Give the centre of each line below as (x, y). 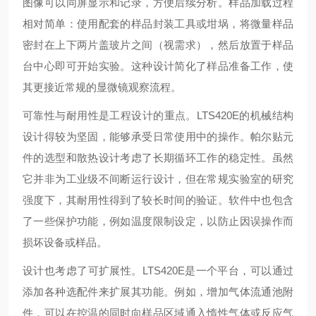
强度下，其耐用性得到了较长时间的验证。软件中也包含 (158, 200)
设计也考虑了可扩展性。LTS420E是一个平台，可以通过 (158, 271)
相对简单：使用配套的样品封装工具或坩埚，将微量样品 (158, 24)
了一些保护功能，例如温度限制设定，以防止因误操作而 (158, 221)
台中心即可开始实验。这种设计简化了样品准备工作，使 (158, 66)
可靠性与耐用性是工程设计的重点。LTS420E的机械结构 (158, 115)
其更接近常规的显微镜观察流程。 (102, 87)
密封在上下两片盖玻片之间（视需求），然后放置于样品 (158, 45)
